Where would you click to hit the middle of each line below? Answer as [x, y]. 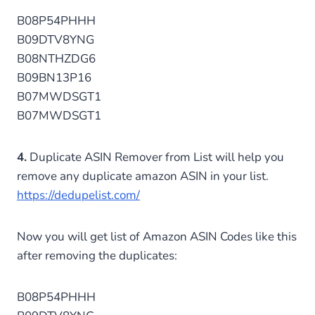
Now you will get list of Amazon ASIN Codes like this [157, 237]
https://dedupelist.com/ [78, 195]
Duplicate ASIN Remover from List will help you [155, 157]
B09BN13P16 [54, 78]
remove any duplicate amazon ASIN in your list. [143, 176]
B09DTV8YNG [56, 40]
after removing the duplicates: [97, 256]
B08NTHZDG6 [56, 59]
